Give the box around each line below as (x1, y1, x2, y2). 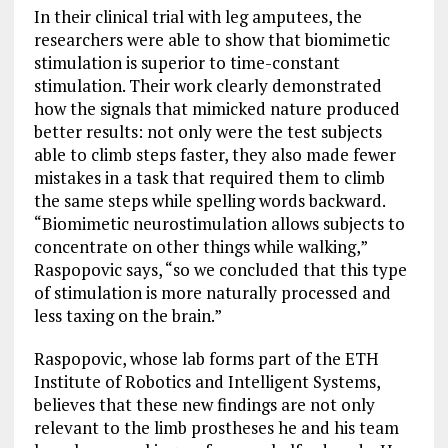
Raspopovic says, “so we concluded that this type (33, 258, 407, 282)
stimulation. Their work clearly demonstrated (33, 74, 382, 98)
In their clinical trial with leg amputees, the (33, 5, 362, 29)
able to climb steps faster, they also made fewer (33, 143, 396, 167)
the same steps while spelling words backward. (33, 189, 385, 213)
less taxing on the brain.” (33, 304, 222, 328)
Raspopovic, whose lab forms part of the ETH (33, 347, 379, 371)
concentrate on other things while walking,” (33, 235, 367, 259)
